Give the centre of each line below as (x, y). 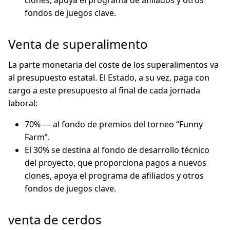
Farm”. (37, 137)
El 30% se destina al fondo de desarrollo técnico (117, 150)
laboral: (23, 103)
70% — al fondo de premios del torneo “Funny (114, 124)
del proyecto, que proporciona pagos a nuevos (116, 163)
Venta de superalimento (78, 44)
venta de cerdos (55, 219)
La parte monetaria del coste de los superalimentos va (113, 65)
